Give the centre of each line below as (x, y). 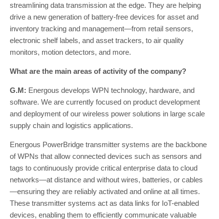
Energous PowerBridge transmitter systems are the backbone (108, 144)
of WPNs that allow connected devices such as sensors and (106, 156)
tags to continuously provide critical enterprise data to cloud (104, 168)
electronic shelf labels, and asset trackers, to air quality (97, 40)
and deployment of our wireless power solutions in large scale (107, 114)
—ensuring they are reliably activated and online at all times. (105, 191)
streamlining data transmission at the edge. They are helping (105, 5)
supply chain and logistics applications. (71, 125)
